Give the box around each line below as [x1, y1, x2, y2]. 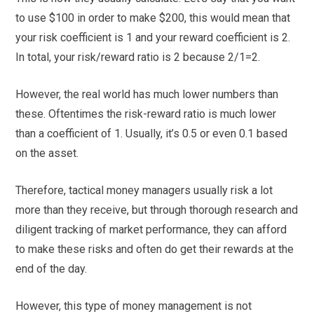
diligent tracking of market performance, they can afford [15, 222, 287, 236]
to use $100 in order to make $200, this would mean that [15, 11, 291, 25]
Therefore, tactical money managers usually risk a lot [15, 183, 273, 197]
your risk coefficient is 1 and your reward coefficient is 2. [15, 30, 291, 44]
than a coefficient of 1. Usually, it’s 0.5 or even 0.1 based [15, 126, 288, 140]
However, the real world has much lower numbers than [15, 87, 279, 101]
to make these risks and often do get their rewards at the [15, 242, 294, 256]
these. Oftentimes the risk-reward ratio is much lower [15, 107, 277, 121]
